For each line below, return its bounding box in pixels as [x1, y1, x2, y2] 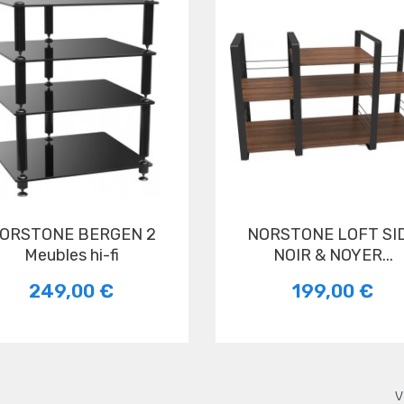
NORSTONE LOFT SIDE [247, 225, 259, 244]
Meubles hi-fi [23, 245, 119, 265]
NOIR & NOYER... [272, 245, 393, 265]
